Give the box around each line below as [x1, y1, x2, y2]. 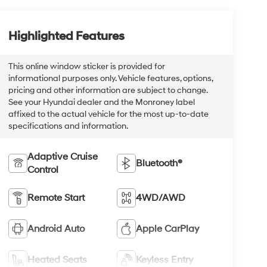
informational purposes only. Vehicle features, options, [8, 73, 213, 84]
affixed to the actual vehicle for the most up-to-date [8, 109, 209, 120]
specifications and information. [8, 121, 128, 132]
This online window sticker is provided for [8, 61, 165, 72]
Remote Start [27, 192, 85, 204]
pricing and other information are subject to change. [8, 85, 207, 96]
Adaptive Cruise [27, 151, 98, 163]
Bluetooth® [136, 157, 183, 170]
